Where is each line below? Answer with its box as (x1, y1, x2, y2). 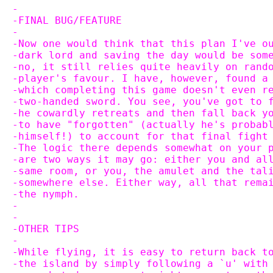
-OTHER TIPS (12, 223, 79, 235)
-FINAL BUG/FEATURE (12, 15, 122, 26)
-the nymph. (12, 188, 79, 200)
